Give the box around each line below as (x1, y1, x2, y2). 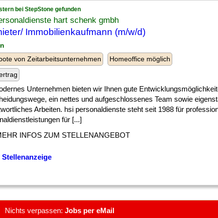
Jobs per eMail (65, 206, 114, 215)
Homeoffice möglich (109, 55, 170, 63)
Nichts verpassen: (5, 206, 65, 215)
